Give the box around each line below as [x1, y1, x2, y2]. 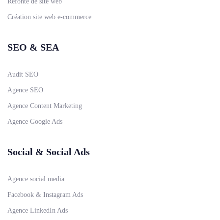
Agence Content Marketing [7, 102, 82, 110]
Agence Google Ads [7, 117, 62, 125]
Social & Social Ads [7, 146, 90, 157]
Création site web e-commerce [7, 13, 91, 21]
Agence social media [7, 175, 64, 183]
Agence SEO [7, 86, 43, 94]
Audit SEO [7, 70, 38, 78]
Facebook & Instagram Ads [7, 191, 83, 198]
